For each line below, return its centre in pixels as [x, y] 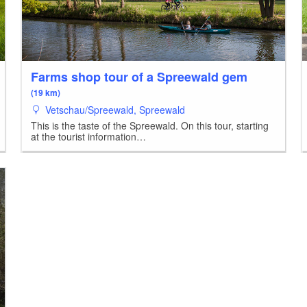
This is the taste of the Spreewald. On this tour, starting [150, 125]
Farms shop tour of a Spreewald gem [139, 76]
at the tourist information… [89, 136]
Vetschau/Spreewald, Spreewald [114, 109]
